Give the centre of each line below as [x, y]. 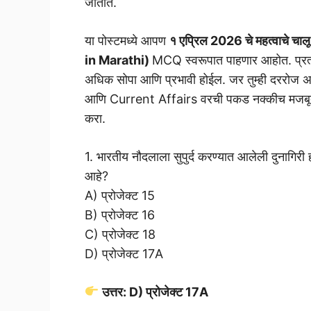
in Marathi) [118, 60]
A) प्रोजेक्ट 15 [120, 195]
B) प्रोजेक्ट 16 [120, 215]
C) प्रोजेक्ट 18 [120, 234]
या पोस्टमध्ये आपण [127, 40]
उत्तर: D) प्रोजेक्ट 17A [153, 292]
